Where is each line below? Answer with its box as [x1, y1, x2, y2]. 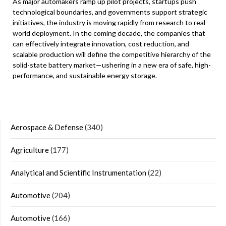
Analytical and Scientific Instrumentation [11, 168, 146, 177]
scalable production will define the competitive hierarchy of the [13, 50, 211, 59]
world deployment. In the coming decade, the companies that [13, 29, 205, 37]
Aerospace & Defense [11, 123, 83, 132]
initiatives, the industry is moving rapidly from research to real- [13, 18, 208, 27]
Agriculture [11, 145, 49, 154]
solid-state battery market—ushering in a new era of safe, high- [13, 61, 211, 69]
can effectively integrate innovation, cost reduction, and [13, 39, 189, 48]
